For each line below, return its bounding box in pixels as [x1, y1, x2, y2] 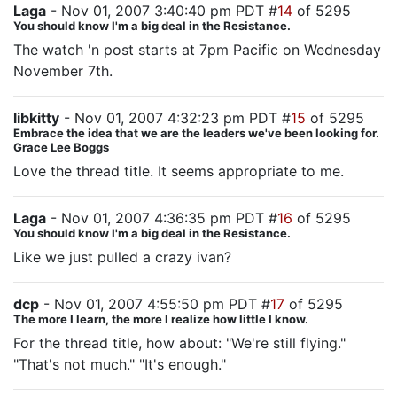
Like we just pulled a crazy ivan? [13, 248, 231, 266]
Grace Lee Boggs [13, 140, 109, 154]
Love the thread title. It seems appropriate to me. [13, 162, 344, 180]
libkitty [13, 109, 59, 127]
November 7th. [13, 62, 113, 80]
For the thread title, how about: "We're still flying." [13, 334, 346, 352]
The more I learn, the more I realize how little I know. [13, 312, 308, 326]
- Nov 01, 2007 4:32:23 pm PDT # [59, 109, 291, 127]
